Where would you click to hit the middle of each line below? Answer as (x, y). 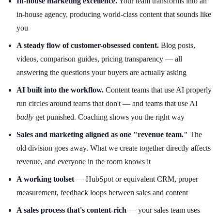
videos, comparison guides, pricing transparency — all (99, 59)
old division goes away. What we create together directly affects (114, 148)
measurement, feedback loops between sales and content (102, 193)
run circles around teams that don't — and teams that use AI (107, 104)
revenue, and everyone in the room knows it (84, 162)
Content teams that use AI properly (158, 90)
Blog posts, (177, 46)
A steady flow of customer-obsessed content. (88, 46)
